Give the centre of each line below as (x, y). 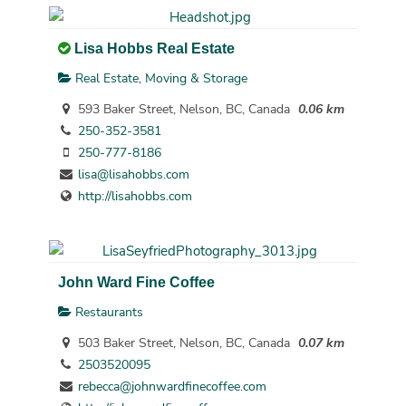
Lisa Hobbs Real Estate (154, 48)
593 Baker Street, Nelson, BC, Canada (182, 109)
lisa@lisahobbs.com (133, 174)
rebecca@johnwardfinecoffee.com (172, 387)
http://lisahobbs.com (135, 196)
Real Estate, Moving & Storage (159, 79)
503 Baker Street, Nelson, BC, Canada (182, 343)
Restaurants (107, 313)
